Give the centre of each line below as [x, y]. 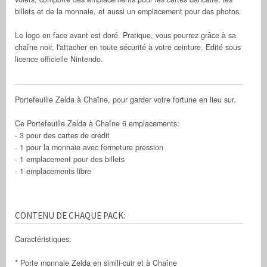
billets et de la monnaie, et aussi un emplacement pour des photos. [128, 11]
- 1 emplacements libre [53, 171]
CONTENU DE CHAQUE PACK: [70, 215]
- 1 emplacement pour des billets [70, 159]
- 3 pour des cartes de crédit [62, 136]
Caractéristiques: [43, 239]
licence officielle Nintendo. [59, 59]
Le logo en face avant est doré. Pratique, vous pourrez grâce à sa [125, 35]
